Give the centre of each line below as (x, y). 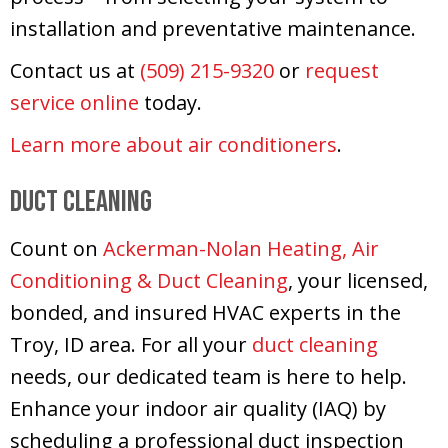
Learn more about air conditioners (173, 144)
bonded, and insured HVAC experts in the (205, 312)
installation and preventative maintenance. (213, 28)
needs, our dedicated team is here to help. (208, 376)
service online (74, 102)
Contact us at (75, 70)
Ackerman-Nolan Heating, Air (241, 248)
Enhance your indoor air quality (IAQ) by (198, 408)
